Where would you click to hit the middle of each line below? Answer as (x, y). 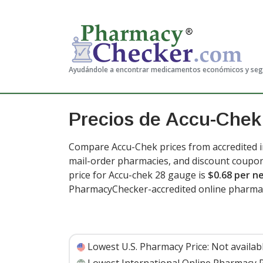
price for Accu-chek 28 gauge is (138, 175)
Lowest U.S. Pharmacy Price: (148, 247)
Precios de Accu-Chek (165, 119)
